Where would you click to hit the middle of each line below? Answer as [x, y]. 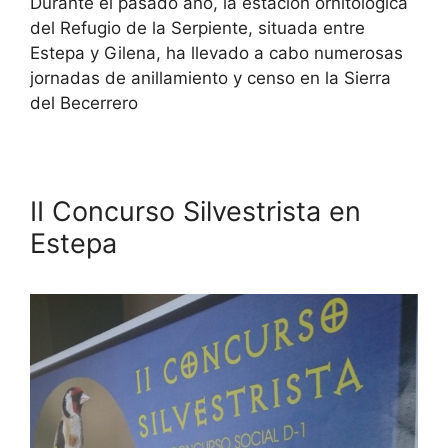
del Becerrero [84, 102]
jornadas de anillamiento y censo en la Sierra [210, 77]
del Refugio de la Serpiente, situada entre [197, 27]
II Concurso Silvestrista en [195, 211]
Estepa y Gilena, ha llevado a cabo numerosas [216, 52]
